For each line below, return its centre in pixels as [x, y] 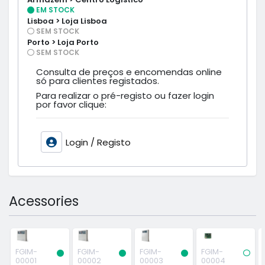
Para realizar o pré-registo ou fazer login [125, 95]
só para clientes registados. [98, 80]
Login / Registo [98, 142]
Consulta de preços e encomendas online [129, 72]
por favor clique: [71, 104]
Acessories [44, 201]
